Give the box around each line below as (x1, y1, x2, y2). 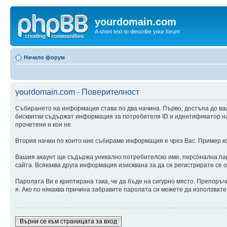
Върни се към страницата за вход (20, 217, 117, 225)
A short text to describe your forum (95, 28, 180, 34)
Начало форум (24, 54, 65, 60)
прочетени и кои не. (15, 121, 72, 128)
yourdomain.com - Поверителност (15, 87, 139, 96)
